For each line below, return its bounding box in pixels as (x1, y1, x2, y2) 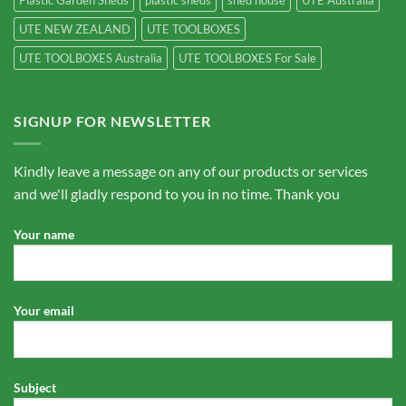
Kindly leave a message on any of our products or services (14, 161, 368, 179)
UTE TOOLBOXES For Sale (179, 51, 316, 66)
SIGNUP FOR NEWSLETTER (14, 112, 211, 130)
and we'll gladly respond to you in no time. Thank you (14, 184, 340, 202)
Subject (14, 380, 56, 396)
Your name (14, 226, 74, 242)
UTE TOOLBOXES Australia (19, 51, 162, 66)
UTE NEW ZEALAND (19, 22, 130, 37)
